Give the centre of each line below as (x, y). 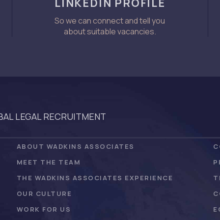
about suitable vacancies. (110, 31)
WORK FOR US (44, 209)
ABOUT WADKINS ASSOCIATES (75, 146)
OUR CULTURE (44, 193)
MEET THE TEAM (49, 162)
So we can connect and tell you (110, 20)
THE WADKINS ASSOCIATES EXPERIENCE (95, 178)
